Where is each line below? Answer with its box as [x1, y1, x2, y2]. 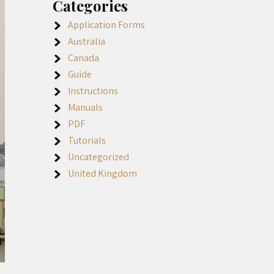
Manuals [68, 101, 103, 114]
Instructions [68, 84, 118, 97]
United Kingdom [68, 167, 137, 180]
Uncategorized [68, 150, 129, 163]
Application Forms [68, 18, 145, 31]
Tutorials [68, 134, 106, 147]
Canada [68, 51, 99, 64]
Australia [68, 35, 105, 48]
